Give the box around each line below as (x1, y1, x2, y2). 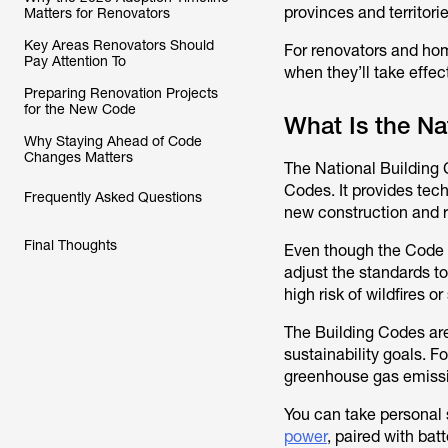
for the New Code (24, 101, 136, 117)
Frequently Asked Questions (24, 189, 202, 205)
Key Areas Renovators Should (24, 37, 214, 53)
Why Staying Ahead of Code (24, 133, 202, 149)
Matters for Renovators (24, 5, 170, 21)
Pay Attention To (24, 53, 126, 69)
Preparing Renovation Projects (24, 85, 218, 101)
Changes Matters (24, 149, 133, 165)
